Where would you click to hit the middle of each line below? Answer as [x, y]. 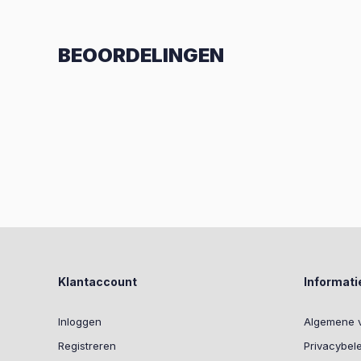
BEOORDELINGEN [141, 55]
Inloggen [80, 322]
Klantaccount [98, 282]
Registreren [87, 346]
